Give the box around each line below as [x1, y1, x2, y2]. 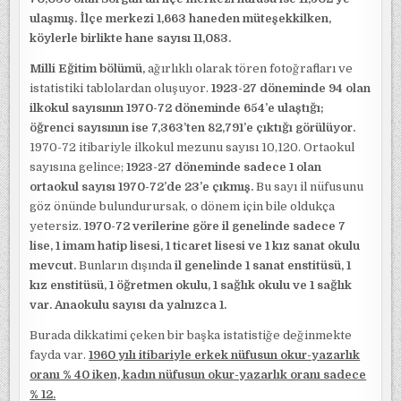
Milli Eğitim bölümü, [30, 62, 146, 75]
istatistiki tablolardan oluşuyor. [30, 81, 212, 95]
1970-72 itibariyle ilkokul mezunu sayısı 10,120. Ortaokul [30, 141, 355, 154]
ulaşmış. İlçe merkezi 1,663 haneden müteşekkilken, [30, 12, 332, 25]
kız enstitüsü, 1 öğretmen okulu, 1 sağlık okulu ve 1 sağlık [30, 278, 353, 292]
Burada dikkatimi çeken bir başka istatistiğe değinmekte [30, 328, 353, 342]
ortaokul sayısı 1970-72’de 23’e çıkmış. [30, 180, 254, 193]
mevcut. [30, 259, 77, 272]
